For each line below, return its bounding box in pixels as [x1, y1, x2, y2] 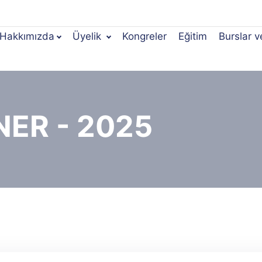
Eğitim [178, 30, 207, 42]
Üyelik [73, 30, 104, 42]
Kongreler [122, 30, 167, 42]
